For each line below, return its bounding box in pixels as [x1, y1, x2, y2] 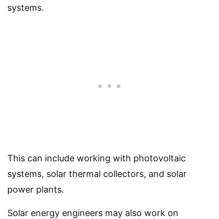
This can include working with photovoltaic [7, 153, 186, 164]
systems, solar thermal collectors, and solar [7, 169, 187, 179]
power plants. [7, 184, 64, 195]
